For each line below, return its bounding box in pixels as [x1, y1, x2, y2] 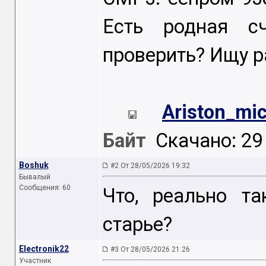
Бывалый [18, 173, 50, 181]
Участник [18, 256, 51, 265]
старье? [102, 213, 172, 236]
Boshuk [18, 160, 49, 170]
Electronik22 [18, 244, 69, 254]
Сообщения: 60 [18, 183, 71, 192]
